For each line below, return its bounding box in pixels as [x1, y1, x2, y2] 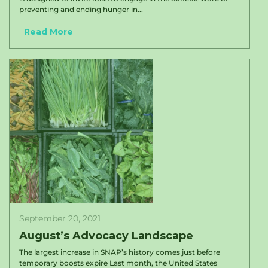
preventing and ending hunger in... [19, 5, 143, 14]
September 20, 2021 [19, 213, 100, 224]
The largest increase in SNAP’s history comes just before [19, 248, 220, 257]
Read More [24, 26, 73, 37]
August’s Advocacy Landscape [19, 229, 193, 242]
